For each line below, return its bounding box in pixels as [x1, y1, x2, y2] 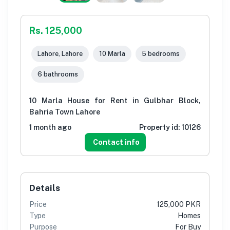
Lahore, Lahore [37, 50, 83, 58]
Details [29, 182, 60, 193]
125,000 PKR [157, 200, 201, 208]
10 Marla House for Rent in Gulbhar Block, [29, 96, 201, 105]
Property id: [139, 123, 182, 131]
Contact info [92, 138, 140, 146]
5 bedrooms [142, 50, 180, 58]
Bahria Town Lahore [29, 107, 100, 116]
